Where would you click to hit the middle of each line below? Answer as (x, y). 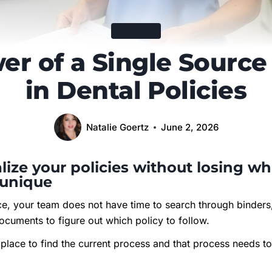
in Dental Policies (136, 90)
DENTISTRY (136, 31)
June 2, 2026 (189, 127)
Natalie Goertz (117, 127)
